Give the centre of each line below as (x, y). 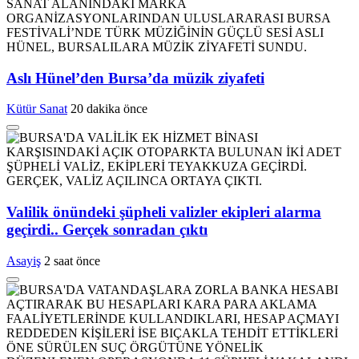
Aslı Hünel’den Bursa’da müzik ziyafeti (135, 78)
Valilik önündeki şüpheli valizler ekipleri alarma (164, 212)
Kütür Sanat (37, 109)
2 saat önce (72, 260)
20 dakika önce (109, 109)
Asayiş (24, 260)
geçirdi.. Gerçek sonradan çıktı (107, 229)
